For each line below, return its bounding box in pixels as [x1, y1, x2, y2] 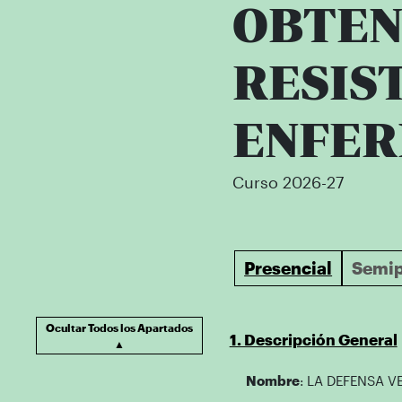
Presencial [244, 258, 333, 278]
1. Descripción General [229, 330, 398, 348]
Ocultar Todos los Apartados [45, 321, 193, 334]
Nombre [245, 371, 300, 389]
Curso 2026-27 [232, 173, 344, 191]
